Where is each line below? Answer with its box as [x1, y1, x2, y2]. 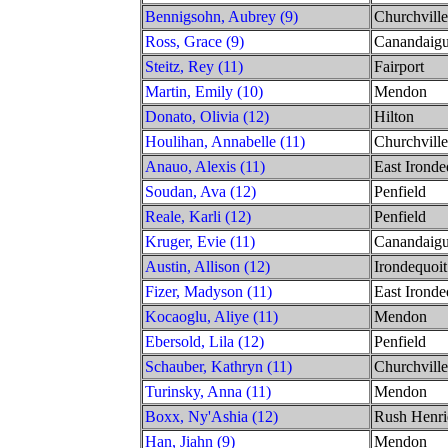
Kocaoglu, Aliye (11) [145, 307, 278, 325]
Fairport [374, 57, 424, 75]
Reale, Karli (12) [145, 207, 251, 225]
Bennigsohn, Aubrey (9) [145, 7, 298, 25]
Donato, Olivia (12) [145, 107, 269, 125]
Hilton [374, 107, 414, 125]
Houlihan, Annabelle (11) [145, 132, 305, 150]
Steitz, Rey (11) [145, 57, 243, 75]
